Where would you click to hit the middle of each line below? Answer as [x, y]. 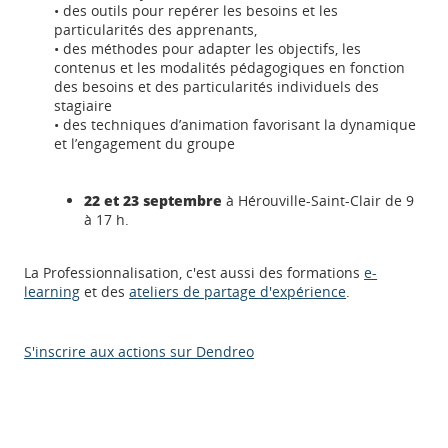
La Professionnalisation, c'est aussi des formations [194, 272]
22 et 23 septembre [153, 200]
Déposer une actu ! [186, 370]
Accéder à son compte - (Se [220, 430]
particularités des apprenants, [156, 29]
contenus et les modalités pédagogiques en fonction [230, 67]
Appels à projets [175, 306]
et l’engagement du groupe [145, 143]
